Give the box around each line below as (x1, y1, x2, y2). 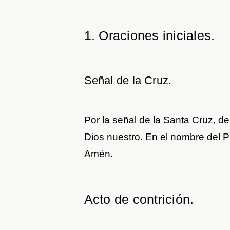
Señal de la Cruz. (84, 73, 172, 87)
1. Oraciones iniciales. (84, 28, 215, 43)
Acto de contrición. (84, 191, 194, 206)
